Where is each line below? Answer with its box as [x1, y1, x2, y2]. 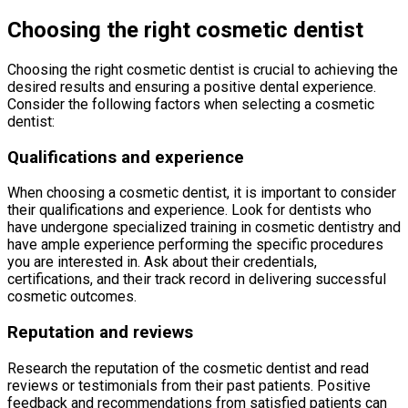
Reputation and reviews [7, 322, 193, 342]
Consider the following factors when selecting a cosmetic [7, 95, 374, 113]
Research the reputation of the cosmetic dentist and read [7, 359, 369, 377]
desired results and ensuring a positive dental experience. [7, 77, 376, 96]
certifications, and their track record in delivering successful [7, 270, 386, 289]
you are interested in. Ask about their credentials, [7, 253, 317, 271]
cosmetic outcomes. [7, 288, 137, 306]
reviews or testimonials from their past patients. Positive [7, 376, 371, 394]
